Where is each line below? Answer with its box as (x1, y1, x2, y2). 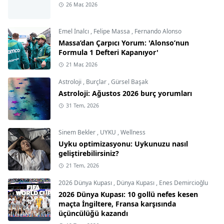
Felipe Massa (93, 27, 131, 36)
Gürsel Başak (111, 77, 148, 86)
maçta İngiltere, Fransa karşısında (58, 199, 176, 209)
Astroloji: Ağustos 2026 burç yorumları (58, 88, 192, 98)
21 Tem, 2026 (65, 162, 99, 169)
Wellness (120, 128, 145, 137)
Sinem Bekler (58, 128, 97, 137)
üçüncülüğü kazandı (58, 208, 128, 218)
